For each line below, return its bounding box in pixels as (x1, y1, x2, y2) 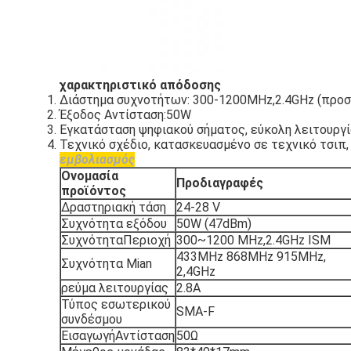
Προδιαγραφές (176, 175, 263, 190)
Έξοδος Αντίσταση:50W (60, 107, 191, 122)
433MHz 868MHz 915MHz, (176, 249, 326, 264)
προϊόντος (61, 183, 126, 198)
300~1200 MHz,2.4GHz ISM (176, 233, 331, 248)
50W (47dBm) (176, 216, 251, 231)
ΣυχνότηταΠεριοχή (61, 233, 171, 248)
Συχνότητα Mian (61, 256, 152, 271)
